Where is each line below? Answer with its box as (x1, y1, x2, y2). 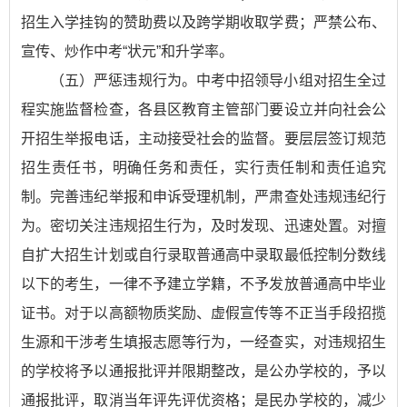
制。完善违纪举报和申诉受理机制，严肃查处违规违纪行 (21, 189, 386, 204)
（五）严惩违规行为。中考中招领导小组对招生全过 (50, 73, 386, 88)
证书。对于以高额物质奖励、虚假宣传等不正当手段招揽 (21, 305, 386, 321)
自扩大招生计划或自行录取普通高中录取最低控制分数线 (21, 247, 386, 263)
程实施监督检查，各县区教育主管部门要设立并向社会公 (21, 102, 386, 117)
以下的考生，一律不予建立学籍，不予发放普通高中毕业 (21, 276, 386, 292)
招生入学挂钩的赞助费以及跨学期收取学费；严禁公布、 (21, 15, 386, 30)
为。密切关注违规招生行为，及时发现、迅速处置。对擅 (21, 218, 386, 233)
